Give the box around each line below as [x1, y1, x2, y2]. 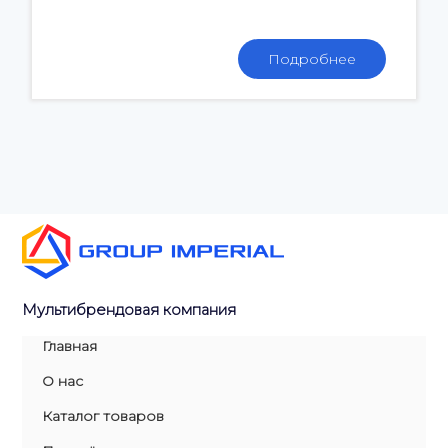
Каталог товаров [42, 406, 164, 425]
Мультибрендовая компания [22, 300, 236, 319]
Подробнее [268, 49, 356, 68]
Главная [42, 336, 97, 355]
